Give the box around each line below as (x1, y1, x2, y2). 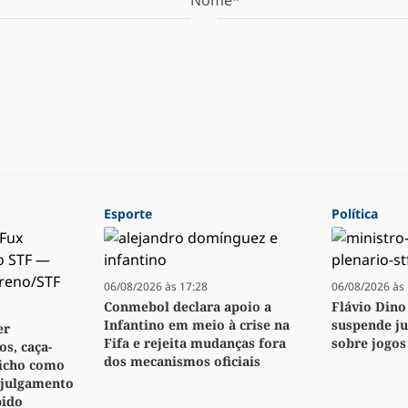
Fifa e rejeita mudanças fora (104, 334, 286, 352)
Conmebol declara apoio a (104, 298, 271, 316)
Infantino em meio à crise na (104, 316, 290, 334)
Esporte (104, 205, 152, 223)
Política (331, 205, 378, 223)
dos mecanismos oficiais (104, 352, 260, 371)
